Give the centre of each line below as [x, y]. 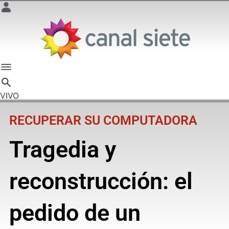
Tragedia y [62, 149]
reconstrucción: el [101, 181]
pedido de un [75, 213]
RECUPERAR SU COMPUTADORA [103, 120]
